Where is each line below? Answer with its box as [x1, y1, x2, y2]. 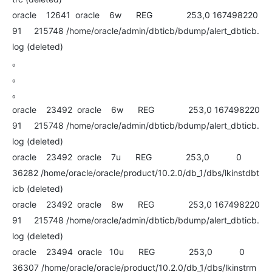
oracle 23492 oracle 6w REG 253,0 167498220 [12, 104, 260, 115]
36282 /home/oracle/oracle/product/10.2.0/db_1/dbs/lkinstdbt [12, 168, 259, 178]
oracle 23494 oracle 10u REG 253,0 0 [12, 246, 257, 257]
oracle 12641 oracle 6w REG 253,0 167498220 [12, 10, 258, 20]
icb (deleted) [12, 183, 63, 194]
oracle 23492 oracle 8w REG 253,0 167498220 [12, 199, 260, 209]
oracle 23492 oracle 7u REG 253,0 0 [12, 152, 254, 162]
